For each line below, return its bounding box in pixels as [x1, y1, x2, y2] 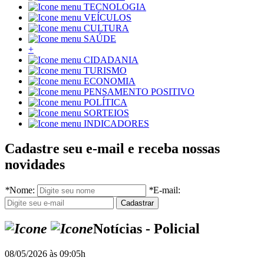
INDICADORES [84, 118, 149, 129]
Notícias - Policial [93, 221, 200, 237]
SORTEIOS [84, 108, 129, 118]
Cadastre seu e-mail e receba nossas [5, 141, 220, 157]
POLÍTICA [84, 97, 127, 108]
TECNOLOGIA [84, 2, 146, 12]
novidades [5, 157, 65, 173]
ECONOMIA [84, 76, 136, 87]
